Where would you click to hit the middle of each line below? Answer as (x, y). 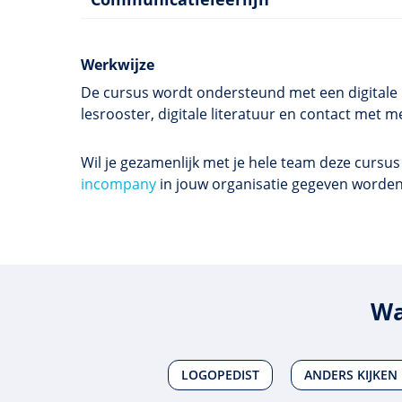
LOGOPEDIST (220, 375)
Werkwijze (118, 64)
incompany (118, 184)
